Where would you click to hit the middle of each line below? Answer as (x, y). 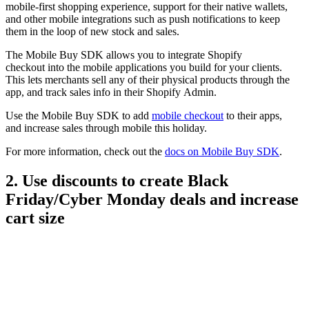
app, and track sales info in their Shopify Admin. (111, 92)
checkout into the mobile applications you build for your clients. (144, 68)
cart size (35, 218)
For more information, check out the (85, 152)
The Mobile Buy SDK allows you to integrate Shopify (124, 55)
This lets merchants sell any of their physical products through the (148, 80)
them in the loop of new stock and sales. (92, 32)
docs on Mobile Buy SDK (222, 152)
